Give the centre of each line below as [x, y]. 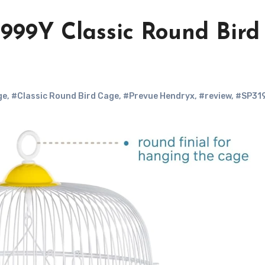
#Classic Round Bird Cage [65, 96]
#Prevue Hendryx [159, 96]
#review [215, 96]
